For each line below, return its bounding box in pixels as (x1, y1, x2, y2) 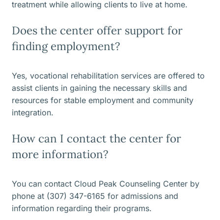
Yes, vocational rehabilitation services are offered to (12, 71, 205, 81)
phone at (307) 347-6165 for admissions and (12, 191, 178, 201)
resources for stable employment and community (12, 95, 193, 106)
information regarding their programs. (12, 203, 152, 214)
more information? (12, 147, 109, 162)
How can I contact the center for (12, 131, 181, 146)
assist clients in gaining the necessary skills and (12, 83, 187, 93)
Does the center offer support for (12, 23, 183, 38)
